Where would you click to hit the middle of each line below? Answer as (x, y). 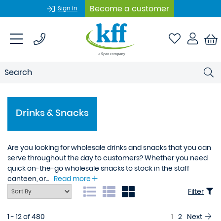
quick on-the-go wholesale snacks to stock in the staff (98, 168)
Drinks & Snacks (65, 141)
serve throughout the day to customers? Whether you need (108, 158)
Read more (73, 179)
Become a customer (129, 8)
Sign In (68, 8)
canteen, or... (28, 179)
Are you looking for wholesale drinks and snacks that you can (109, 147)
